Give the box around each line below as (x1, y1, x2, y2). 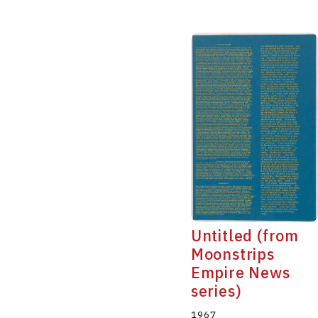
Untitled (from (190, 225, 299, 246)
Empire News (190, 262, 290, 283)
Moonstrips (190, 243, 275, 264)
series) (190, 280, 242, 301)
